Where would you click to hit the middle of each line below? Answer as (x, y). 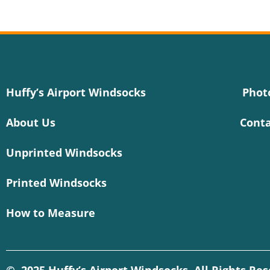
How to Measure (51, 213)
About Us (31, 123)
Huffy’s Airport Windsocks (76, 93)
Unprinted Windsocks (64, 153)
